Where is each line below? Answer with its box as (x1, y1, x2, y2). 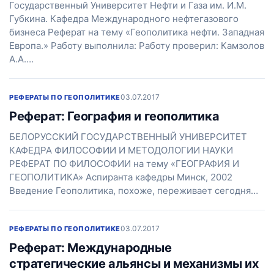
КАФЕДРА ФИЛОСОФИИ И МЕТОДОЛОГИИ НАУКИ (9, 144, 233, 156)
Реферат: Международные (9, 240, 172, 255)
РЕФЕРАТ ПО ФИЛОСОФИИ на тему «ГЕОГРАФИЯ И (9, 158, 239, 169)
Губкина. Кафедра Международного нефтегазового (9, 13, 239, 24)
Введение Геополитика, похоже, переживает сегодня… (9, 185, 258, 196)
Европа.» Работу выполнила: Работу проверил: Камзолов (9, 40, 264, 51)
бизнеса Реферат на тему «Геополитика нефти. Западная (9, 26, 264, 38)
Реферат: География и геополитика (9, 109, 220, 124)
